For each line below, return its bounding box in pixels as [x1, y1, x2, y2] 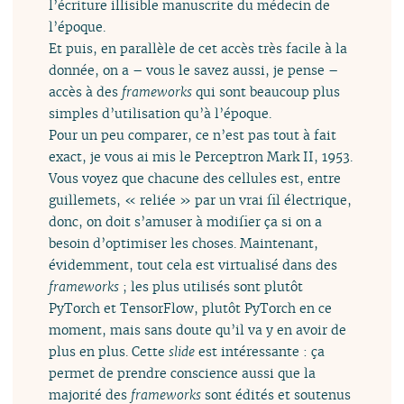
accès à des [49, 82, 123, 100]
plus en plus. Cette [49, 342, 170, 360]
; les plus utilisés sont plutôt [119, 277, 304, 295]
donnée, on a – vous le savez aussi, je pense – [49, 60, 339, 78]
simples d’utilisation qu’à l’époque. [49, 104, 272, 122]
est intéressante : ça [195, 342, 326, 360]
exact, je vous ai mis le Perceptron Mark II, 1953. [49, 147, 353, 165]
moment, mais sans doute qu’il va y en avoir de [49, 320, 347, 338]
